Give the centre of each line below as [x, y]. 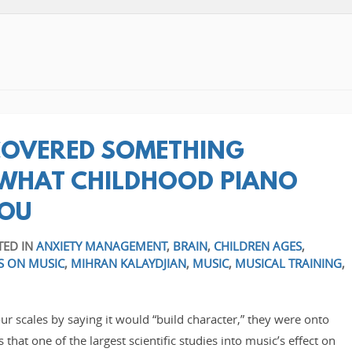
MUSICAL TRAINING [288, 263]
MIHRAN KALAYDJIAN [128, 263]
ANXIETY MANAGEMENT [101, 246]
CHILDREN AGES [257, 246]
